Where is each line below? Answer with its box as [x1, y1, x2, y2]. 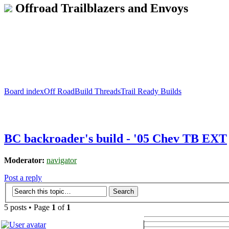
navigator [47, 155, 77, 165]
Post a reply [4, 173, 42, 182]
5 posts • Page [4, 203, 52, 212]
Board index [4, 86, 44, 96]
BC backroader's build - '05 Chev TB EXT [4, 131, 227, 145]
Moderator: [4, 155, 44, 165]
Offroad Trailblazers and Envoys [15, 1, 188, 15]
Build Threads [75, 86, 121, 96]
